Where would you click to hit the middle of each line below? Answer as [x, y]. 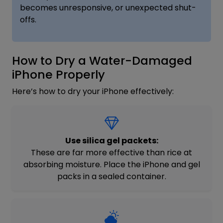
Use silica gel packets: [111, 140]
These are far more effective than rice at [111, 152]
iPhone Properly [58, 74]
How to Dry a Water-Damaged [102, 60]
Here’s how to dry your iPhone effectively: [93, 91]
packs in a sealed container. [111, 176]
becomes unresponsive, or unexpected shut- [108, 7]
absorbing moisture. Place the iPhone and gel [111, 164]
